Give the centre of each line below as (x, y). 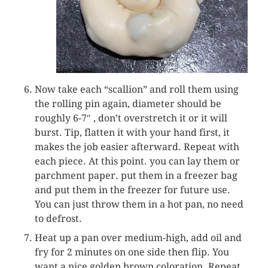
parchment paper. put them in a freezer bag (136, 176)
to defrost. (59, 219)
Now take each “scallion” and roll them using (136, 90)
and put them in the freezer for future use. (132, 190)
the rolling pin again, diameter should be (128, 104)
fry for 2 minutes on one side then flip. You (132, 252)
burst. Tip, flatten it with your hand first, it (132, 133)
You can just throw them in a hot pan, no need (139, 205)
